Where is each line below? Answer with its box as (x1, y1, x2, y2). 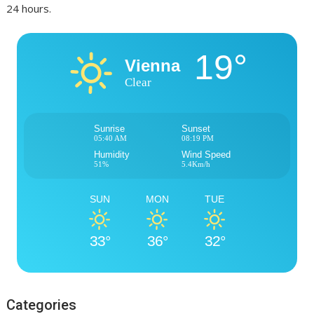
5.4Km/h (182, 159, 210, 168)
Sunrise (94, 123, 125, 134)
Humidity (94, 149, 130, 160)
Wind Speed (182, 149, 231, 160)
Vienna (125, 56, 180, 76)
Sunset (182, 123, 210, 134)
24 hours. (6, 1, 52, 16)
